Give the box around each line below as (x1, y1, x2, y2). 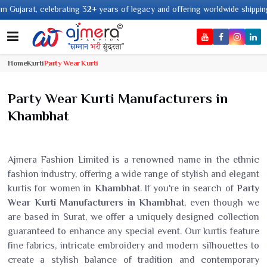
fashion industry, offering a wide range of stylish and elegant (8, 169, 259, 179)
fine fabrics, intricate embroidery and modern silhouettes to (8, 240, 259, 251)
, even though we (184, 197, 260, 208)
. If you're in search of (139, 183, 237, 194)
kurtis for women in (8, 183, 95, 194)
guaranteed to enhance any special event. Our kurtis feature (8, 226, 259, 237)
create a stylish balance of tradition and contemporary (8, 254, 259, 265)
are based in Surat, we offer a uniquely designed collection (8, 212, 259, 222)
